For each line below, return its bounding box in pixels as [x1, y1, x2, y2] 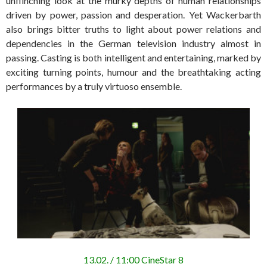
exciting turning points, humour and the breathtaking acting [6, 66, 261, 77]
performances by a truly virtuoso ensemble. [6, 80, 182, 92]
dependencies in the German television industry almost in [6, 37, 261, 49]
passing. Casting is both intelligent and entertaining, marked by [6, 51, 261, 63]
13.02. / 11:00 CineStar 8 [83, 254, 184, 266]
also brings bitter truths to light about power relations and [6, 23, 261, 35]
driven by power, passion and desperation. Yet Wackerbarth [6, 8, 261, 20]
